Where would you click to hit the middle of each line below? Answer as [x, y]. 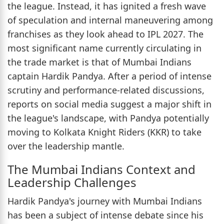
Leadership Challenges [72, 182]
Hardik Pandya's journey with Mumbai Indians [105, 201]
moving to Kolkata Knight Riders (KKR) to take [104, 132]
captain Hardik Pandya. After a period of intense [109, 76]
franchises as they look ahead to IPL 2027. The [105, 34]
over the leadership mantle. [66, 146]
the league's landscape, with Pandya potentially [108, 118]
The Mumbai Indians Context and [101, 169]
